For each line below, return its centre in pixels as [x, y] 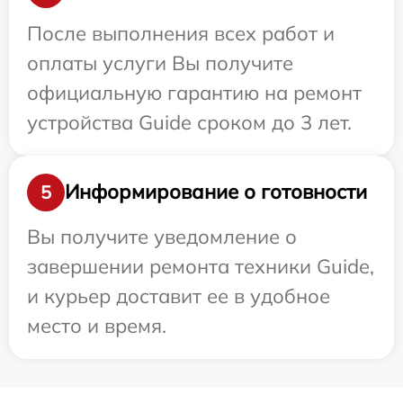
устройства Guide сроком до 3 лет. [189, 122]
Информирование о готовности [216, 192]
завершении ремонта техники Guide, [201, 266]
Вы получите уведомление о [162, 236]
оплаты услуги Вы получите [160, 63]
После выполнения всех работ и [181, 33]
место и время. [97, 325]
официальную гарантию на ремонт [194, 92]
